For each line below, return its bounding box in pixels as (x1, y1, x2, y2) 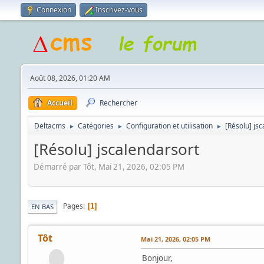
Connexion (36, 5, 71, 15)
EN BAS (31, 202, 54, 211)
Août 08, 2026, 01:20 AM (29, 73, 110, 83)
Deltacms (34, 121, 65, 131)
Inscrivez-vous (95, 5, 143, 15)
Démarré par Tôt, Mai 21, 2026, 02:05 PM (33, 161, 184, 172)
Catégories (77, 121, 114, 131)
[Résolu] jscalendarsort (33, 138, 199, 160)
